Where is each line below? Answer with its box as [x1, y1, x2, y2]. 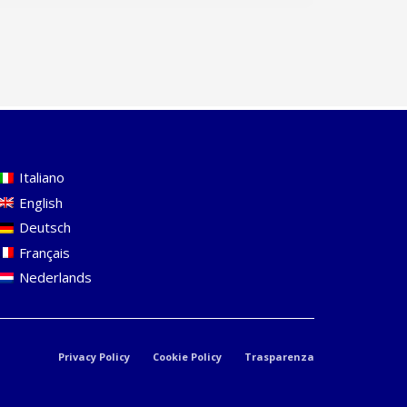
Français [19, 243, 70, 262]
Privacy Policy [58, 350, 130, 363]
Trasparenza [244, 350, 314, 363]
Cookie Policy [153, 350, 222, 363]
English [19, 193, 63, 212]
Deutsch [19, 218, 71, 237]
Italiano [19, 168, 65, 187]
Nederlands [19, 268, 92, 287]
